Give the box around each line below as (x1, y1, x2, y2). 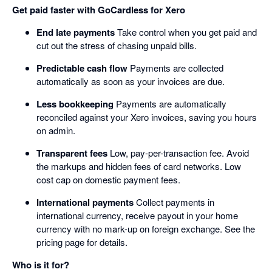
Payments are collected (127, 61, 223, 75)
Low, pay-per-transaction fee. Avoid (107, 146, 249, 160)
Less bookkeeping (36, 97, 114, 111)
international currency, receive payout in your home (36, 209, 238, 222)
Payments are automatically (114, 97, 226, 110)
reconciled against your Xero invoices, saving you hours (36, 110, 257, 124)
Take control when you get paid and (115, 25, 257, 39)
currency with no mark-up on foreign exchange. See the (36, 222, 255, 236)
